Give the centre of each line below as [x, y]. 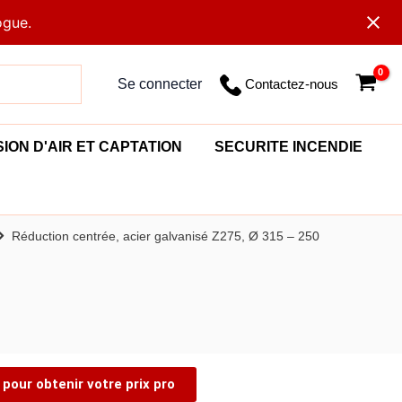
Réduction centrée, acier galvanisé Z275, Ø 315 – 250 [166, 236]
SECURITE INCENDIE [288, 147]
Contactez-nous [292, 84]
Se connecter [160, 84]
